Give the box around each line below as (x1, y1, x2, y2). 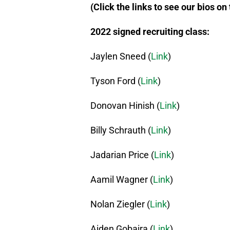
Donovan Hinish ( (90, 100, 160, 111)
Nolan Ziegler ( (90, 199, 150, 210)
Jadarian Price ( (90, 149, 154, 161)
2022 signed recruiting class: (90, 26, 209, 37)
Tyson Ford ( (90, 75, 141, 87)
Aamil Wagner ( (90, 174, 153, 185)
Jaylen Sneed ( (90, 51, 151, 62)
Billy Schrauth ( (90, 125, 151, 136)
